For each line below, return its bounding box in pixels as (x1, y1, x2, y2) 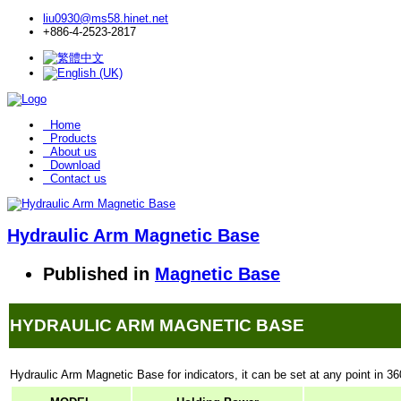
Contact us (50, 172, 107, 185)
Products (50, 132, 97, 145)
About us (50, 145, 97, 158)
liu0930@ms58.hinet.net (43, 12, 168, 25)
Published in (43, 263, 149, 284)
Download (50, 158, 100, 172)
